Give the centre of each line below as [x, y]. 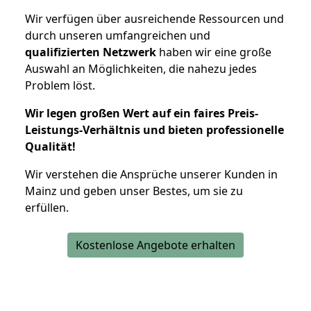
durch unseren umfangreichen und [118, 35]
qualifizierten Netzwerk [91, 52]
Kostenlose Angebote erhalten [155, 245]
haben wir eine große [214, 52]
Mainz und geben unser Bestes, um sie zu [134, 191]
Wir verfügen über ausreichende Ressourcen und [154, 18]
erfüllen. [47, 207]
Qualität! [50, 146]
